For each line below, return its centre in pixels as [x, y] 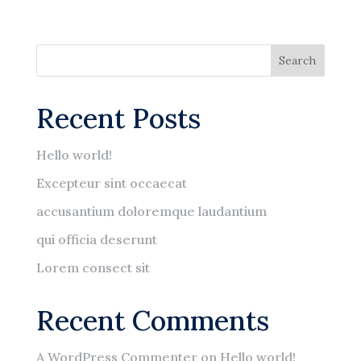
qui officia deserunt [96, 239]
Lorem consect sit [93, 267]
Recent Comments [152, 320]
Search [298, 60]
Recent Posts [118, 118]
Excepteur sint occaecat [111, 183]
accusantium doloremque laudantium [151, 211]
